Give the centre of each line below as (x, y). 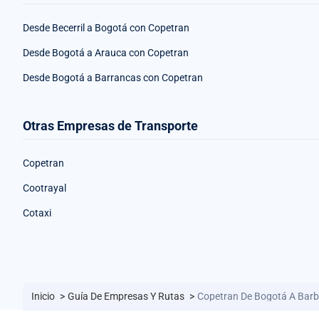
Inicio (44, 296)
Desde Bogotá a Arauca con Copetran (106, 52)
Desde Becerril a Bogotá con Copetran (106, 27)
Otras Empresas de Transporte (110, 125)
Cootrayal (45, 188)
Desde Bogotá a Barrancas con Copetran (113, 77)
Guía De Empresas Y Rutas (127, 296)
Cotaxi (37, 213)
